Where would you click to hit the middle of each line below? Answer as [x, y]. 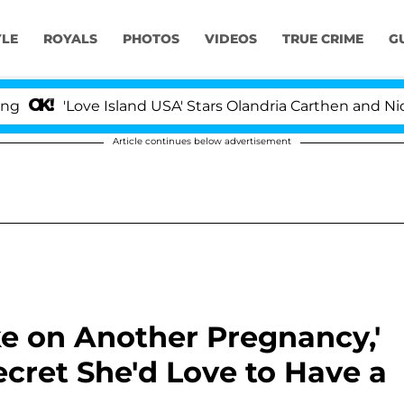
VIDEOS [230, 39]
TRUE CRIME [322, 39]
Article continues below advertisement [202, 141]
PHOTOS [151, 39]
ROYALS [70, 39]
